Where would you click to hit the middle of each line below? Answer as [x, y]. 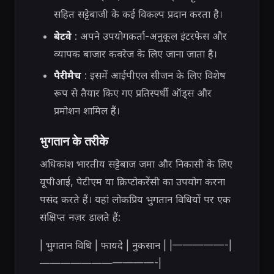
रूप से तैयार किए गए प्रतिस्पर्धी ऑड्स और [132, 93]
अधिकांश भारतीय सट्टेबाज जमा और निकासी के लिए [136, 164]
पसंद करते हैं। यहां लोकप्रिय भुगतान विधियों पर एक [135, 200]
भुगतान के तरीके [74, 141]
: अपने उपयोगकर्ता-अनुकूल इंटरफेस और [149, 36]
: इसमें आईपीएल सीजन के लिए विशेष [153, 76]
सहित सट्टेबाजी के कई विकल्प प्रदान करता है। [138, 14]
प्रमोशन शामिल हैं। [87, 111]
